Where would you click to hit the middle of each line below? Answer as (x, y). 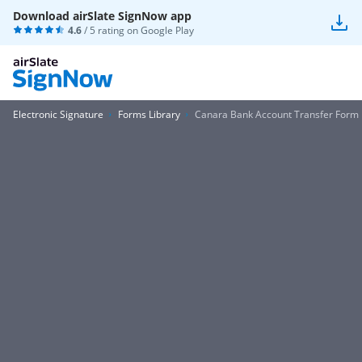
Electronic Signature (58, 114)
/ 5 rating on (111, 30)
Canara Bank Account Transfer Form (277, 114)
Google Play (167, 30)
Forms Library (149, 114)
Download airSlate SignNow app (102, 16)
